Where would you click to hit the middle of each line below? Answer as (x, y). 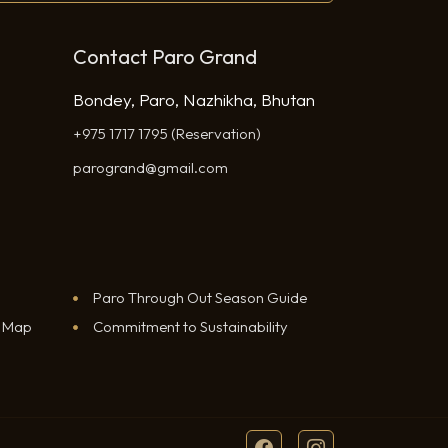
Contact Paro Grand (165, 56)
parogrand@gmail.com (150, 167)
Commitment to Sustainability (190, 326)
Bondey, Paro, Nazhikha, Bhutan (194, 99)
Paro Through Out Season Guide (200, 297)
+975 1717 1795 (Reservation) (167, 133)
